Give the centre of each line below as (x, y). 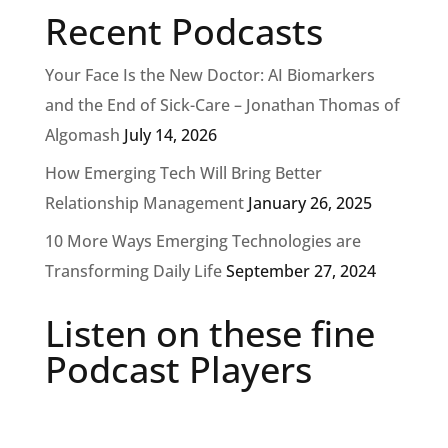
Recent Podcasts (183, 31)
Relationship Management (144, 203)
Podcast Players (178, 369)
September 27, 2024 (300, 271)
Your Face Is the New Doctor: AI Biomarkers (209, 75)
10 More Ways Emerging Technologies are (202, 241)
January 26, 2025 (309, 203)
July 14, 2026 (170, 135)
